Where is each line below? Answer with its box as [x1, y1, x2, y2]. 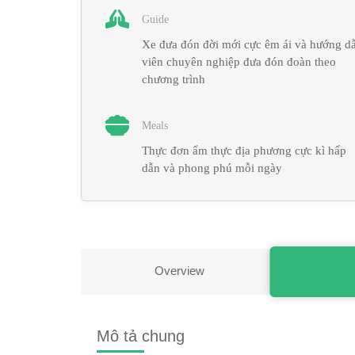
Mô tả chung [97, 327, 185, 345]
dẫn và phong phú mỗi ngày [142, 162, 282, 174]
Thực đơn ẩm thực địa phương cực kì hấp [142, 144, 346, 157]
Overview [155, 264, 205, 277]
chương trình [142, 73, 205, 86]
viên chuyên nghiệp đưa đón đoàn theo [142, 55, 336, 68]
